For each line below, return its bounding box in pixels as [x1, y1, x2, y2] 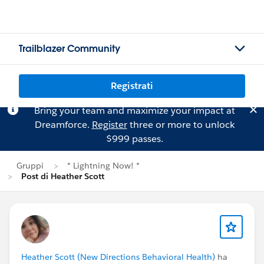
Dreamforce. [34, 118, 92, 131]
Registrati [111, 80, 153, 92]
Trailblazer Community [19, 42, 120, 55]
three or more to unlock [127, 118, 235, 131]
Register [91, 118, 127, 131]
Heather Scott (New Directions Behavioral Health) [21, 252, 215, 262]
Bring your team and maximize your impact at [34, 104, 235, 117]
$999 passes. [105, 133, 163, 145]
